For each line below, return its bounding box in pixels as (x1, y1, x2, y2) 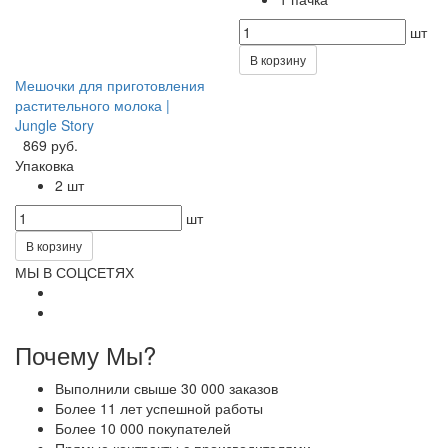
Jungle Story (15, 114, 94, 135)
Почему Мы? (15, 336, 156, 372)
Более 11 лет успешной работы (55, 397, 263, 418)
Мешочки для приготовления (15, 74, 205, 95)
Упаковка (15, 154, 74, 175)
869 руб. (23, 134, 78, 155)
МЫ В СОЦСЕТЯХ (15, 261, 134, 282)
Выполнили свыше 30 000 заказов (55, 377, 278, 398)
